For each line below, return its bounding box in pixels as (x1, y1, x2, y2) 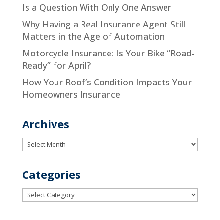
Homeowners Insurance (22, 88, 120, 100)
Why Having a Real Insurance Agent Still (22, 18, 185, 30)
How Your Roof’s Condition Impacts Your (22, 76, 192, 88)
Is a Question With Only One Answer (22, 1, 171, 13)
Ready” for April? (22, 59, 91, 71)
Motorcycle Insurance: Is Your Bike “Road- (22, 47, 194, 59)
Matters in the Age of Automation (22, 30, 165, 42)
